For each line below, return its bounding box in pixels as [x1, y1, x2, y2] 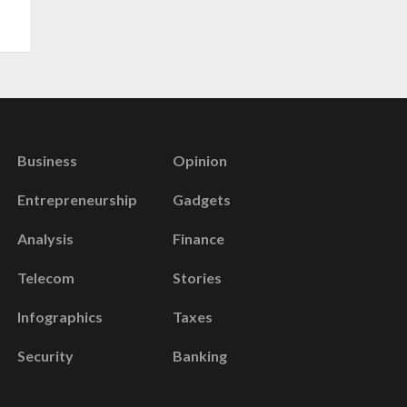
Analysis [16, 229, 74, 247]
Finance [173, 229, 225, 247]
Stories [173, 268, 223, 286]
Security [16, 346, 74, 364]
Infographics [16, 307, 103, 325]
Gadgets [173, 190, 232, 208]
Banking [173, 346, 228, 364]
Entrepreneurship [16, 190, 137, 208]
